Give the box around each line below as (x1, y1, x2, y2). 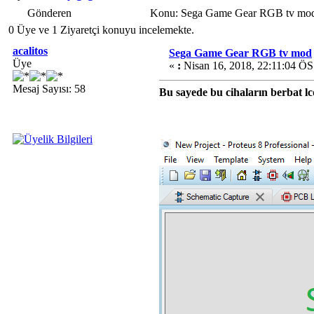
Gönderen (27, 7, 71, 19)
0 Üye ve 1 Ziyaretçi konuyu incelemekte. (8, 24, 194, 36)
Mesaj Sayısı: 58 (13, 83, 86, 95)
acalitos (13, 45, 48, 57)
